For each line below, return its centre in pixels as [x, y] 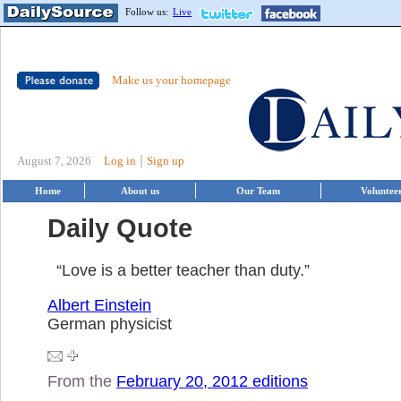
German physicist [110, 324]
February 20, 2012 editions [212, 381]
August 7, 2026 [54, 161]
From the [82, 381]
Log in [120, 161]
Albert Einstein [99, 305]
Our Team [258, 191]
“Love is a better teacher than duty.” [183, 270]
